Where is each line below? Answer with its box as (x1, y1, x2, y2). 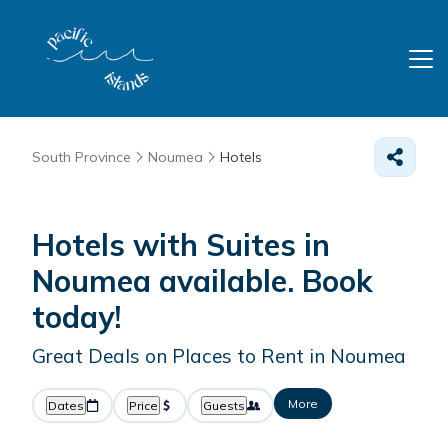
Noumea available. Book (32, 262, 373, 300)
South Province (32, 148, 131, 166)
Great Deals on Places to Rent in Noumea (32, 344, 406, 368)
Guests (203, 398, 245, 413)
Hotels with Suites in (32, 226, 330, 264)
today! (32, 298, 121, 336)
